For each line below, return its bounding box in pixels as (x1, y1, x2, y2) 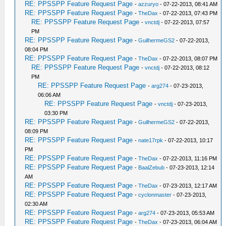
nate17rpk (138, 137, 163, 143)
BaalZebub (138, 164, 165, 171)
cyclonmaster (138, 192, 172, 198)
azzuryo (138, 1, 159, 7)
